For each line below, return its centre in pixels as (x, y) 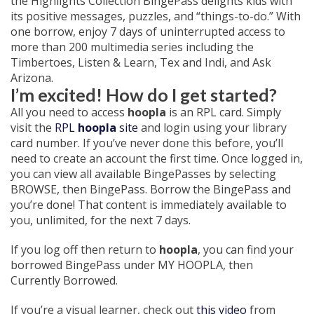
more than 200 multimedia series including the (132, 47)
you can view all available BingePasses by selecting (143, 174)
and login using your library (212, 128)
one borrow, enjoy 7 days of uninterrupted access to (148, 32)
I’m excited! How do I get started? (144, 95)
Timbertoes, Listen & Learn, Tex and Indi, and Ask (141, 62)
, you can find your (246, 250)
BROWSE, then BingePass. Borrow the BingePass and (151, 189)
